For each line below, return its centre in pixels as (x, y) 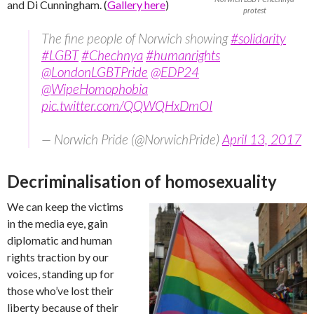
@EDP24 (175, 72)
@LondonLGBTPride (95, 72)
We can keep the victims (65, 206)
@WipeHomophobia (95, 89)
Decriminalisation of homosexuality (142, 181)
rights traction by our (58, 257)
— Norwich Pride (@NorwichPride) (132, 139)
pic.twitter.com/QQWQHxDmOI (127, 105)
